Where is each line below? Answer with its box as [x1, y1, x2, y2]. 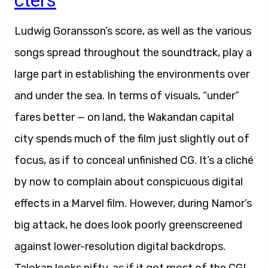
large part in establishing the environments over [14, 68, 249, 81]
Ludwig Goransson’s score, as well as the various [14, 25, 251, 38]
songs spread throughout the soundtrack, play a [14, 46, 252, 59]
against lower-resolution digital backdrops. [14, 240, 226, 253]
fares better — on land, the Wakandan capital [14, 111, 234, 124]
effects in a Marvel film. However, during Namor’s [14, 197, 252, 210]
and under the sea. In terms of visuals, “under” [14, 89, 239, 102]
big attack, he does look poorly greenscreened [14, 218, 242, 232]
